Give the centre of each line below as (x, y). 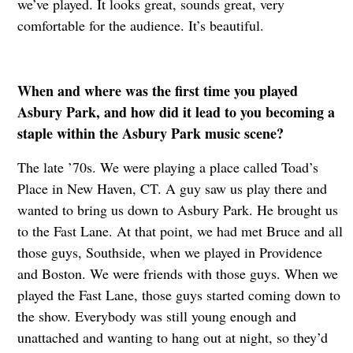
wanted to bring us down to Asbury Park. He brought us (177, 209)
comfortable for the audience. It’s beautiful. (140, 25)
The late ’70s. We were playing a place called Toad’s (167, 167)
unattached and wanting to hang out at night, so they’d (172, 337)
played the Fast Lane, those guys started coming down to (178, 294)
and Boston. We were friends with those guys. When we (177, 273)
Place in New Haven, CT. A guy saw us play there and (172, 188)
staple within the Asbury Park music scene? (150, 133)
